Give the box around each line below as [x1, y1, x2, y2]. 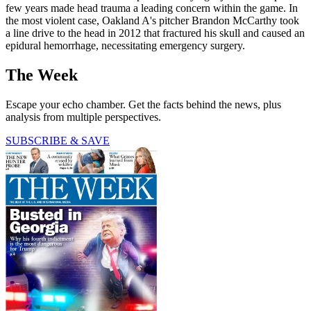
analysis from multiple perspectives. [6, 111, 161, 124]
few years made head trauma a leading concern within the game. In [6, 2, 298, 15]
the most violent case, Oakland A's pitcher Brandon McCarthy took [6, 15, 299, 27]
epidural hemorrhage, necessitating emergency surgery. [6, 40, 245, 52]
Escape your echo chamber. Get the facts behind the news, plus [6, 99, 281, 111]
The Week [6, 66, 78, 85]
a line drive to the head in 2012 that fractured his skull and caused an [6, 27, 305, 40]
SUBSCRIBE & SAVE [6, 135, 110, 147]
